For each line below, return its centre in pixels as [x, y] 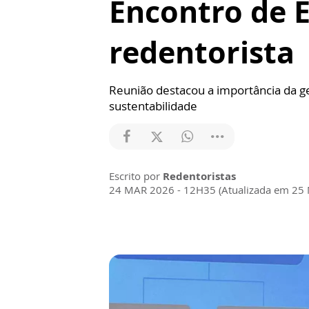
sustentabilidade [153, 106]
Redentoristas [199, 176]
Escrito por [136, 176]
